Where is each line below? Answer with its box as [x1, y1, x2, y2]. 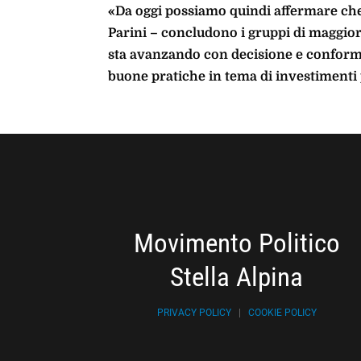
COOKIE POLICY [247, 306, 317, 318]
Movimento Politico [133, 226, 340, 259]
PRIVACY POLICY [156, 306, 231, 318]
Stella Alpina [170, 260, 304, 293]
